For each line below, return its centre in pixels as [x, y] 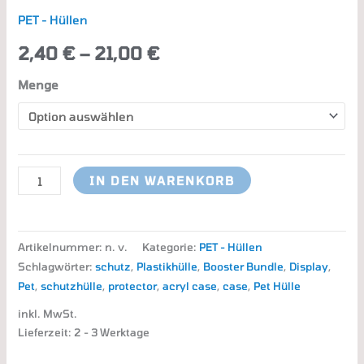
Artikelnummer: [62, 247]
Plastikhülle [167, 266]
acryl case [190, 286]
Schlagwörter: [57, 266]
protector [133, 286]
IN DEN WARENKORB [162, 181]
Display [309, 266]
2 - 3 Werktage [112, 333]
